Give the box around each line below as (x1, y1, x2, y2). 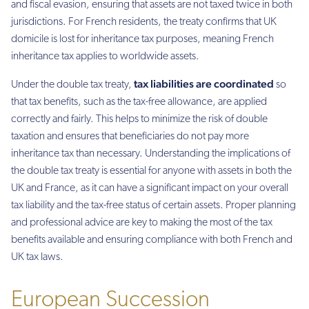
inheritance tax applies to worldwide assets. (11, 50, 199, 62)
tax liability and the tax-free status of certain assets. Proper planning (11, 200, 296, 211)
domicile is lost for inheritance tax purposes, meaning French (11, 33, 274, 45)
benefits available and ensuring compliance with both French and (11, 235, 292, 246)
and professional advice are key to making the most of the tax (11, 217, 272, 228)
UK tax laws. (11, 252, 63, 263)
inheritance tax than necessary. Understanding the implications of (11, 148, 290, 159)
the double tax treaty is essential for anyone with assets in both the (11, 166, 292, 177)
